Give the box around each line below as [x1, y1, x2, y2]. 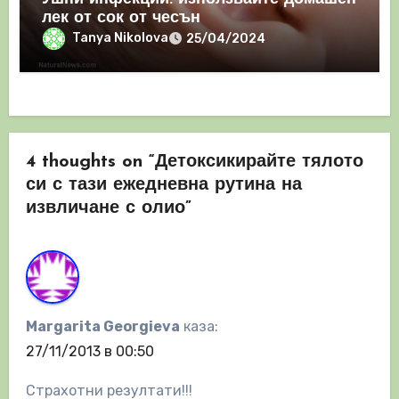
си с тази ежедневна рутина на [25, 175, 302, 194]
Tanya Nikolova [72, 30, 169, 46]
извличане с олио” [25, 199, 191, 217]
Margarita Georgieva [25, 318, 180, 335]
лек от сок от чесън [42, 10, 201, 28]
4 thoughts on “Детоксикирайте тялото [25, 152, 363, 171]
